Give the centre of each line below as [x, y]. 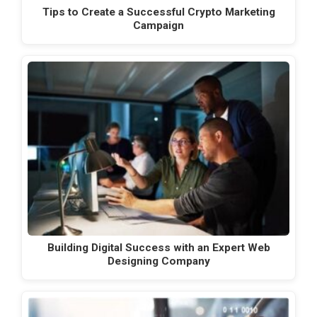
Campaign [158, 25]
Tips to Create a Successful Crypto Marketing [158, 12]
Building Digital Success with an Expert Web [158, 247]
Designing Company [158, 261]
